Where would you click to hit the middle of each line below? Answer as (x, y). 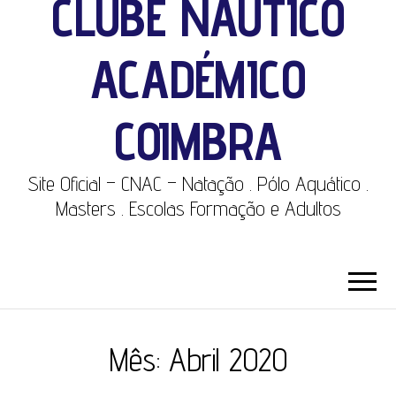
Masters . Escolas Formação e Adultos (198, 208)
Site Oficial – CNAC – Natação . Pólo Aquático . (198, 183)
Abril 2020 (228, 359)
